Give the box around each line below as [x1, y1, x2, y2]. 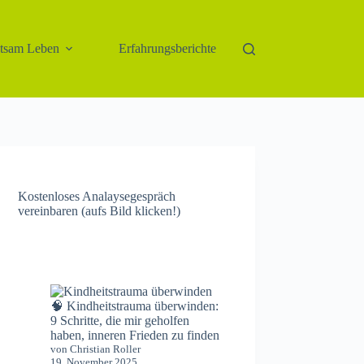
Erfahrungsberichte [119, 41, 217, 55]
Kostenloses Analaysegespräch [18, 189, 176, 203]
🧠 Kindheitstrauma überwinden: [50, 299, 219, 314]
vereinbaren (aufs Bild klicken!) [18, 204, 181, 218]
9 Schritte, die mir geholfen [50, 314, 190, 328]
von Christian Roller [50, 343, 141, 356]
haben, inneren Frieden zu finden [50, 328, 220, 343]
